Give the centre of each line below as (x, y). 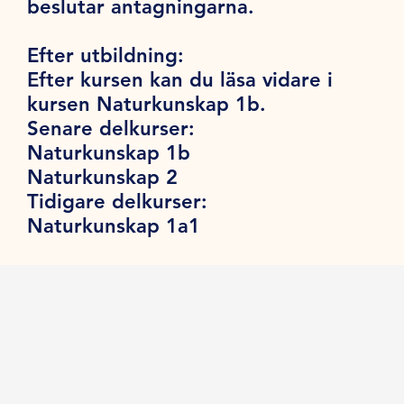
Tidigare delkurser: (118, 201)
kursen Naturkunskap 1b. (150, 104)
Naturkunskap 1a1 (114, 225)
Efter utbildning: (106, 55)
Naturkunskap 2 (103, 177)
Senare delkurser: (111, 128)
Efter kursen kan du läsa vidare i (180, 79)
